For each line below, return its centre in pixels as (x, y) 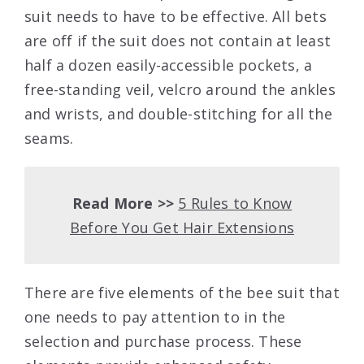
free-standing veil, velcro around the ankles (180, 89)
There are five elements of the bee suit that (182, 292)
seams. (49, 138)
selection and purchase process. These (163, 341)
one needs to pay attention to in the (155, 316)
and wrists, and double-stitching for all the (178, 113)
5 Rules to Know (235, 203)
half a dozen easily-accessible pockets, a (169, 65)
